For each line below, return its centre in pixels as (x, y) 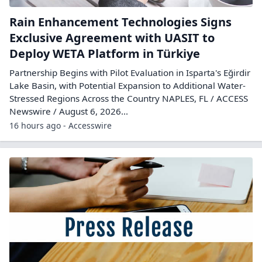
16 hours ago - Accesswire (61, 125)
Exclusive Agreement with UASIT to (112, 38)
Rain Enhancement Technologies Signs (120, 22)
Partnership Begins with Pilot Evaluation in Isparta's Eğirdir (130, 73)
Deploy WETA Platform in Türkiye (105, 54)
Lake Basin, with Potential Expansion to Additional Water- (127, 85)
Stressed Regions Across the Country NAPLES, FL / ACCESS (129, 98)
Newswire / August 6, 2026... (69, 111)
